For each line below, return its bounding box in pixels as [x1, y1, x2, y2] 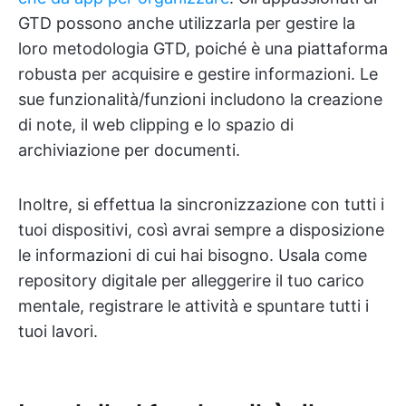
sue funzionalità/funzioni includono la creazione [18, 90, 382, 110]
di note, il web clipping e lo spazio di [18, 115, 294, 135]
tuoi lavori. [18, 322, 98, 342]
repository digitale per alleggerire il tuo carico [18, 271, 364, 291]
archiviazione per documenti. [18, 140, 240, 160]
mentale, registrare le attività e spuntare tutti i [18, 296, 369, 316]
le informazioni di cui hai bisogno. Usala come [18, 246, 367, 266]
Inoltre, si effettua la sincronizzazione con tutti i [18, 195, 384, 215]
